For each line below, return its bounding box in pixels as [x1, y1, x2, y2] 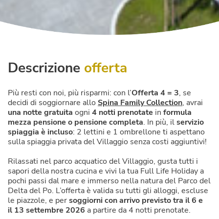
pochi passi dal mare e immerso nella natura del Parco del [8, 175, 211, 187]
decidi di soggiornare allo [8, 97, 98, 109]
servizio [176, 117, 204, 128]
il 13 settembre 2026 [8, 205, 85, 216]
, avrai [182, 97, 203, 109]
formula [163, 107, 192, 118]
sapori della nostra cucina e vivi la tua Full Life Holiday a [8, 166, 204, 177]
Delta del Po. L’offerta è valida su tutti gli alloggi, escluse [8, 185, 208, 197]
